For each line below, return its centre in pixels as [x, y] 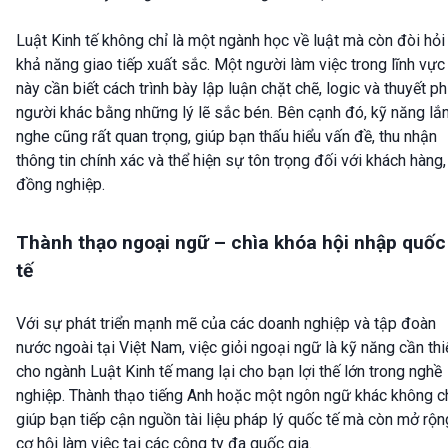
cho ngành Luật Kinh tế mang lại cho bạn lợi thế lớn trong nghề [229, 371]
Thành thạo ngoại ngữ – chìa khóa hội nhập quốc [231, 242]
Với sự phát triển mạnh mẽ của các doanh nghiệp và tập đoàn [226, 323]
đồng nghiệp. [60, 185]
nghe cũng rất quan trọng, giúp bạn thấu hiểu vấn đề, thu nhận [226, 137]
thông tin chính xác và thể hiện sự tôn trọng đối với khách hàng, [231, 161]
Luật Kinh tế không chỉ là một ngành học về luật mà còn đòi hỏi [230, 41]
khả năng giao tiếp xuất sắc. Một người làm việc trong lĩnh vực [230, 65]
